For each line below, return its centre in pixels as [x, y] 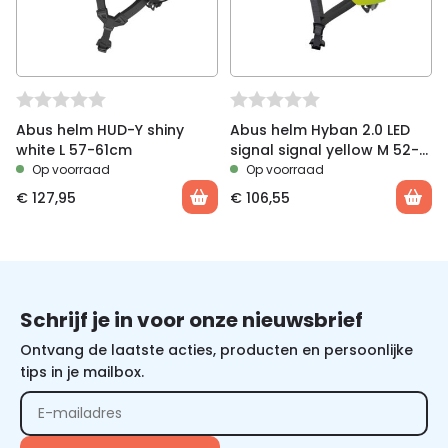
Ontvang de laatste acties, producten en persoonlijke [216, 350]
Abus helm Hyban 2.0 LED [320, 130]
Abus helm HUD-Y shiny [100, 130]
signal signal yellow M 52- [324, 150]
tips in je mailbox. [82, 372]
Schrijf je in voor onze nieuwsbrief [191, 320]
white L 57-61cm [74, 150]
